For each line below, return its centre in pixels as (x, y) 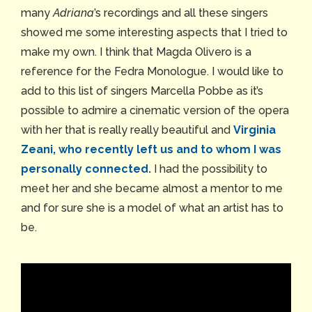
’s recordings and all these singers (181, 13)
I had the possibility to (209, 169)
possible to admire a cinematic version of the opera (155, 111)
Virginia (255, 130)
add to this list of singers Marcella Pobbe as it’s (142, 91)
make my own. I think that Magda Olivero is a (136, 52)
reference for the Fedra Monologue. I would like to (152, 72)
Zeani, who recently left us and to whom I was (151, 150)
